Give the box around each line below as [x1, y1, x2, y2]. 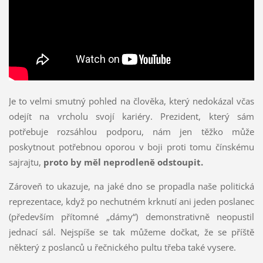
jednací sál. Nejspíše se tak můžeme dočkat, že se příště [8, 225, 255, 238]
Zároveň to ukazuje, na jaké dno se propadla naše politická [8, 180, 255, 192]
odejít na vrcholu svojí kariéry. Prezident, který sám [8, 110, 255, 122]
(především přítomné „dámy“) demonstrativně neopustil [8, 210, 255, 222]
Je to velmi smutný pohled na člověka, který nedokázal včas [8, 95, 255, 107]
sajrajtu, [8, 156, 43, 168]
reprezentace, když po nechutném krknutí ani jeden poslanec [8, 195, 255, 207]
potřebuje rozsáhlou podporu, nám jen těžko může [8, 125, 255, 137]
